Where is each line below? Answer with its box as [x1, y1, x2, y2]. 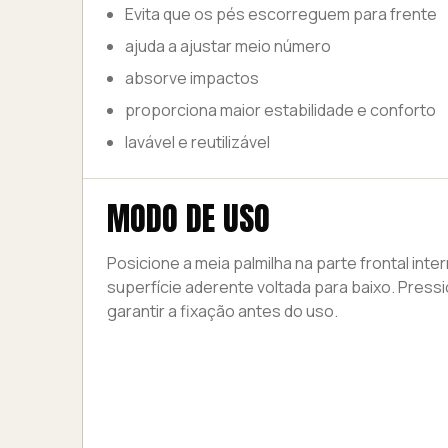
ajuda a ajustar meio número [125, 35, 331, 57]
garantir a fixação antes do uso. [107, 300, 338, 322]
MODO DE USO [107, 194, 270, 243]
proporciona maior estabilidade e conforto [125, 99, 436, 121]
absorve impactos [125, 67, 259, 89]
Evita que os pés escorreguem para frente [125, 3, 437, 25]
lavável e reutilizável [125, 131, 270, 153]
